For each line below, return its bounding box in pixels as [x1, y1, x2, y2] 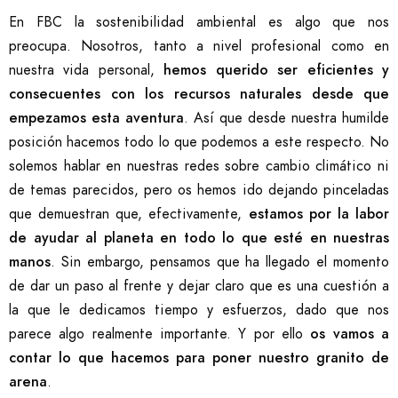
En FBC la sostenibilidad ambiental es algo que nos [9, 12, 389, 32]
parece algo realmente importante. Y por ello [9, 323, 311, 344]
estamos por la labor [248, 203, 390, 224]
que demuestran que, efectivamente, [9, 203, 249, 224]
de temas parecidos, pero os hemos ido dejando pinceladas [9, 179, 389, 200]
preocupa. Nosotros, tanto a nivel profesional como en [9, 36, 389, 56]
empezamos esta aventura [9, 107, 184, 128]
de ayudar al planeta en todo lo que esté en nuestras [9, 227, 389, 248]
